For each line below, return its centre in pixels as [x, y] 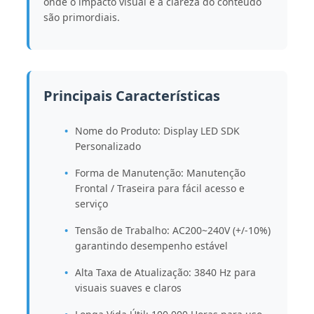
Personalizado [108, 146]
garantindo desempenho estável [151, 245]
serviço [91, 203]
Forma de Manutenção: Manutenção [160, 172]
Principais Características [131, 95]
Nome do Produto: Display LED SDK [157, 130]
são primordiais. [81, 17]
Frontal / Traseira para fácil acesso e [159, 188]
